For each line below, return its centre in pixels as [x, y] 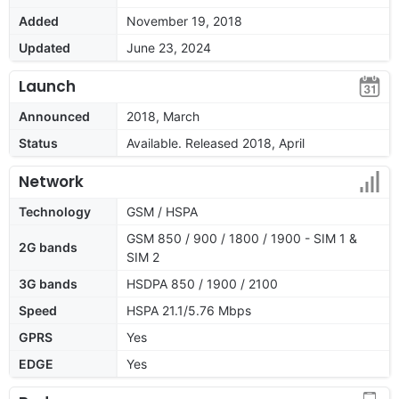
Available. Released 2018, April [216, 142]
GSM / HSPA [162, 211]
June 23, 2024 [169, 47]
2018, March [163, 116]
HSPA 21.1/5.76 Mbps [189, 310]
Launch [47, 86]
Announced [54, 116]
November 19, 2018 [184, 20]
